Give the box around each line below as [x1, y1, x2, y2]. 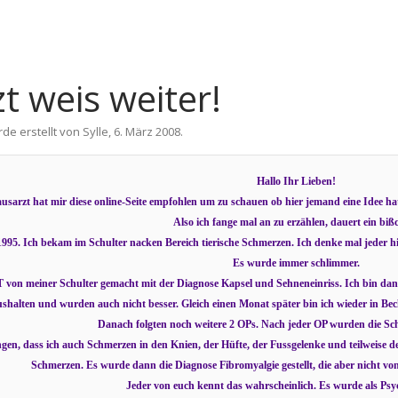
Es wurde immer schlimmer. [232, 257, 360, 269]
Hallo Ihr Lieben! [256, 175, 336, 187]
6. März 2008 [114, 123, 180, 139]
